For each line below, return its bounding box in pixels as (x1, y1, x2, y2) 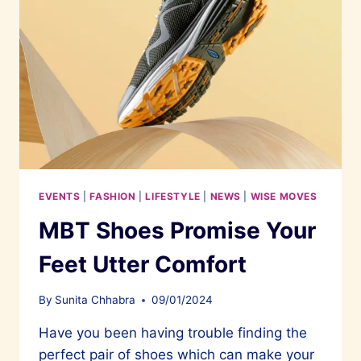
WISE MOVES (250, 189, 317, 202)
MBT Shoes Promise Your (39, 216, 316, 244)
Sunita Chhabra (55, 293, 136, 307)
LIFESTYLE (145, 189, 201, 202)
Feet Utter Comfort (39, 250, 247, 278)
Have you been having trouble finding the (39, 325, 307, 342)
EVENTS (39, 189, 81, 202)
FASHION (89, 189, 136, 202)
